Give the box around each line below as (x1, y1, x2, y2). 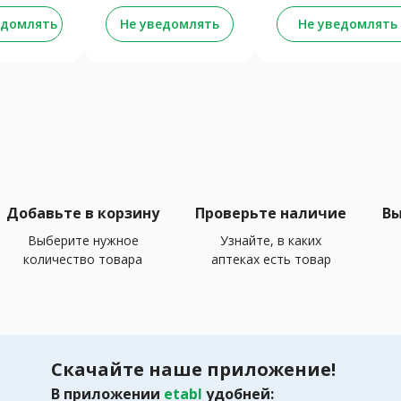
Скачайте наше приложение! (51, 356, 336, 381)
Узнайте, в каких (220, 231, 321, 249)
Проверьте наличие (195, 202, 346, 223)
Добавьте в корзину (6, 202, 159, 223)
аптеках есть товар (210, 250, 331, 268)
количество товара (23, 250, 142, 268)
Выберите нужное (27, 231, 139, 249)
